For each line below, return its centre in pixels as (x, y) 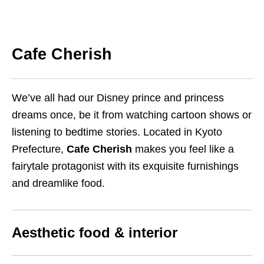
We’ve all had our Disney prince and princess (118, 98)
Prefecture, (39, 149)
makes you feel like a (183, 149)
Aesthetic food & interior (95, 233)
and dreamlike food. (58, 184)
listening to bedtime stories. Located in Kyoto (117, 132)
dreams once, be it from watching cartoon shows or (132, 115)
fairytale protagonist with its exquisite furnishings (125, 166)
